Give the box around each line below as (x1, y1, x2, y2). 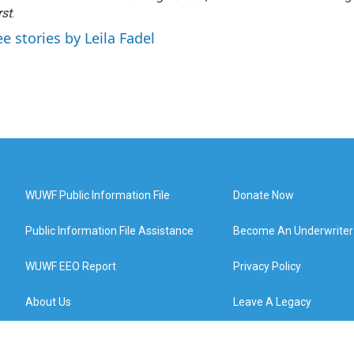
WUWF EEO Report (25, 260, 116, 273)
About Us (25, 296, 71, 308)
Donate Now (233, 189, 295, 201)
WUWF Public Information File (25, 189, 170, 201)
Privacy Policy (233, 260, 302, 273)
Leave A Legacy (233, 296, 312, 308)
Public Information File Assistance (25, 224, 194, 237)
